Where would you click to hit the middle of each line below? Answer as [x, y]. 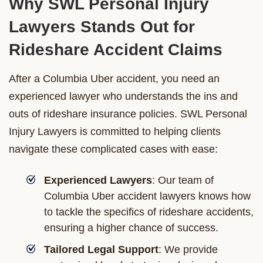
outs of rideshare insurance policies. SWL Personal [128, 114]
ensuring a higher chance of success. [131, 227]
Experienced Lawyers [98, 180]
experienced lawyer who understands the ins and [123, 96]
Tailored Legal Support [101, 249]
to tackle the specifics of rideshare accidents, [149, 212]
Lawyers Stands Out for [102, 26]
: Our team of [183, 180]
